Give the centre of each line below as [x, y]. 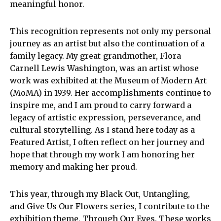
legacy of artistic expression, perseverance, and [105, 117]
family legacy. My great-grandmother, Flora [95, 56]
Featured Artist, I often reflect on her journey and [107, 142]
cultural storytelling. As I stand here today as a [102, 130]
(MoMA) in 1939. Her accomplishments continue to [110, 93]
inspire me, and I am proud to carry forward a [101, 105]
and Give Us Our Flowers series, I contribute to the [110, 206]
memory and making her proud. [74, 167]
